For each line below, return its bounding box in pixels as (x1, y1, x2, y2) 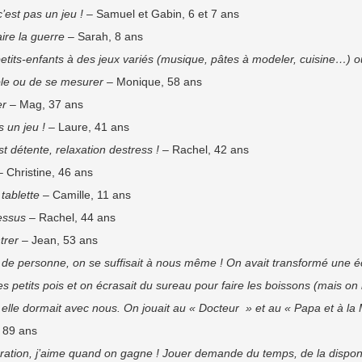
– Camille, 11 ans (40, 188, 131, 201)
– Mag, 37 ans (6, 98, 83, 111)
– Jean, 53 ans (19, 234, 98, 246)
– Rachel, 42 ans (159, 143, 249, 156)
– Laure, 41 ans (45, 120, 129, 133)
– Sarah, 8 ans (65, 30, 143, 43)
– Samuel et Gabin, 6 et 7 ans (83, 7, 239, 20)
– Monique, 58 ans (103, 75, 202, 88)
